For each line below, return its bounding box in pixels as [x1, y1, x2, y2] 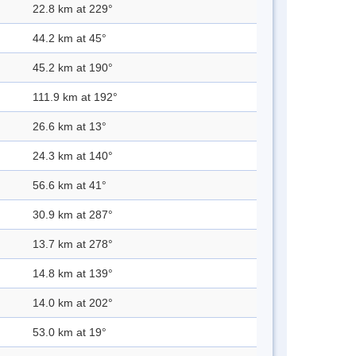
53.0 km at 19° [33, 326, 106, 339]
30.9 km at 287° [33, 208, 113, 222]
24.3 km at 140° [33, 149, 113, 163]
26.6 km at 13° [33, 120, 106, 133]
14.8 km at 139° [33, 267, 113, 281]
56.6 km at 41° [33, 179, 106, 192]
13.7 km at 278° [33, 238, 113, 251]
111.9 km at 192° [33, 91, 118, 104]
